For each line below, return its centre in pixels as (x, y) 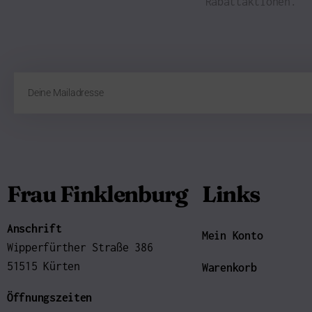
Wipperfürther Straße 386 (80, 248)
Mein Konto (233, 236)
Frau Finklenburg (97, 194)
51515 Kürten (44, 266)
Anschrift (34, 229)
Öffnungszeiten (50, 298)
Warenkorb (229, 268)
